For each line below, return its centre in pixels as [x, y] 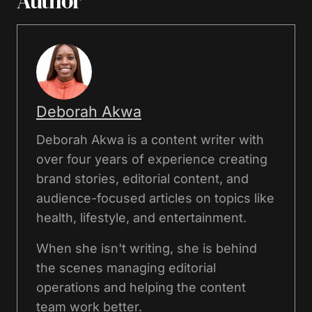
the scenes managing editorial [126, 267]
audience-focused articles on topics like [155, 198]
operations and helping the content [141, 287]
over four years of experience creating [152, 159]
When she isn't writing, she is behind [147, 248]
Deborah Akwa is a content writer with [150, 139]
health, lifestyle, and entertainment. [141, 217]
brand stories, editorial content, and [142, 178]
